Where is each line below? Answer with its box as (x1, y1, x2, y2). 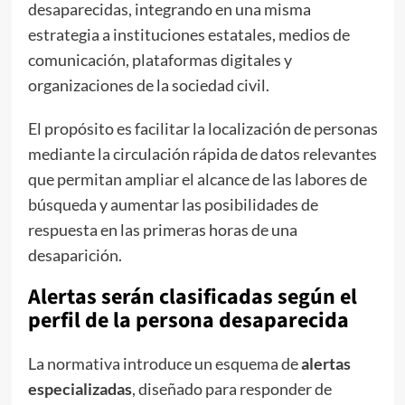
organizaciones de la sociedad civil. (27, 74, 269, 95)
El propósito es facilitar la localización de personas (27, 118, 378, 138)
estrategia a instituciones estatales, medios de (27, 24, 350, 44)
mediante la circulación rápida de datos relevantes (27, 143, 377, 164)
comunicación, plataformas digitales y (27, 49, 292, 70)
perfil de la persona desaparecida (27, 304, 349, 336)
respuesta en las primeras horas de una (27, 219, 297, 240)
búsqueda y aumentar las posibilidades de (27, 193, 318, 214)
